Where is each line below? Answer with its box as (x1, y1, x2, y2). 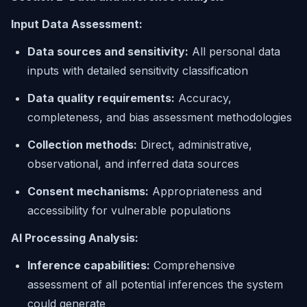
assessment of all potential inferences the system (27, 278, 283, 291)
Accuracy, (175, 91, 232, 105)
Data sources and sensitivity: (27, 45, 188, 58)
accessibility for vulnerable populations (27, 204, 231, 217)
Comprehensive (150, 258, 235, 272)
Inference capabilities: (27, 258, 150, 272)
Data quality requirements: (27, 91, 175, 105)
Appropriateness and (149, 184, 262, 198)
